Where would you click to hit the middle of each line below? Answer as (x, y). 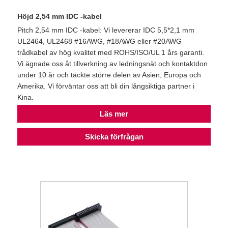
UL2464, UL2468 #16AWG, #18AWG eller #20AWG (99, 41)
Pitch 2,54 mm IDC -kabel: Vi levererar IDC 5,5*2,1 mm (106, 30)
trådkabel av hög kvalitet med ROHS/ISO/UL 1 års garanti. (111, 53)
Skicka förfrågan (114, 137)
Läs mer (114, 114)
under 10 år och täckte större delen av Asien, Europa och (109, 75)
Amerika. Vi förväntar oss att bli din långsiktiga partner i (106, 86)
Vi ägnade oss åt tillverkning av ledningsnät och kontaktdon (112, 64)
